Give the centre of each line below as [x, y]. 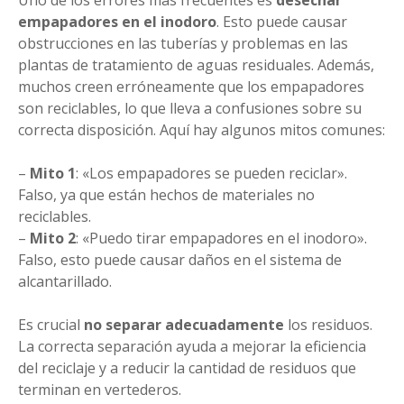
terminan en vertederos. [100, 389]
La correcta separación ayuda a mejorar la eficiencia [192, 346]
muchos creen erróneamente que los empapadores [191, 86]
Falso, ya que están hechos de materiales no [166, 194]
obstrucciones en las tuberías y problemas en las [183, 43]
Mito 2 [53, 238]
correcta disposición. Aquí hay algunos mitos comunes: [202, 129]
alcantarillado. [65, 281]
